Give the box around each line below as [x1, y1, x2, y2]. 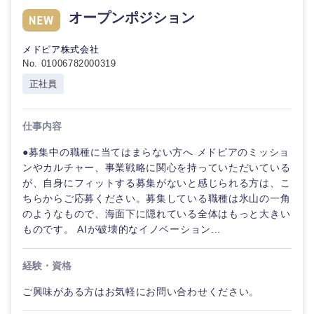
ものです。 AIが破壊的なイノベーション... [22, 224, 221, 235]
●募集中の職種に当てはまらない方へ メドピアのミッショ [22, 146, 289, 158]
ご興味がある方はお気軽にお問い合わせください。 [22, 286, 260, 297]
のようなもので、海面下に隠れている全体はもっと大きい [22, 208, 291, 219]
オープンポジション [69, 10, 195, 25]
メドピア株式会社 [22, 44, 100, 55]
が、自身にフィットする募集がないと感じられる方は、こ [22, 177, 291, 189]
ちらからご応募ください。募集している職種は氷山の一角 [22, 193, 291, 204]
